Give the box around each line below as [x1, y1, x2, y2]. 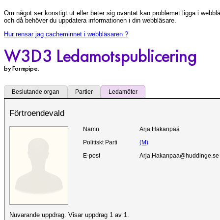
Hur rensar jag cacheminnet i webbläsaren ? [4, 30, 128, 38]
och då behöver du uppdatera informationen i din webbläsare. [4, 17, 176, 25]
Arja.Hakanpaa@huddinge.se [139, 153, 219, 159]
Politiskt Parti [83, 139, 117, 146]
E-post [83, 153, 100, 159]
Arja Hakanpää [139, 126, 180, 133]
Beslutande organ [12, 88, 59, 95]
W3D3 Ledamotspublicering [4, 44, 196, 67]
